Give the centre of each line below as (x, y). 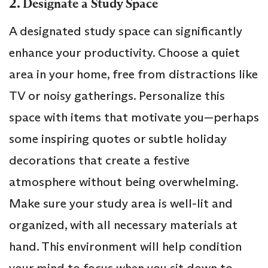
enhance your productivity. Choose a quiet (124, 53)
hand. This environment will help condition (125, 247)
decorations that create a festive (99, 161)
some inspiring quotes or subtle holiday (118, 139)
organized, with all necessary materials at (123, 225)
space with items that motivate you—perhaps (134, 118)
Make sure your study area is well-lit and (121, 204)
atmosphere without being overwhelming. (124, 182)
